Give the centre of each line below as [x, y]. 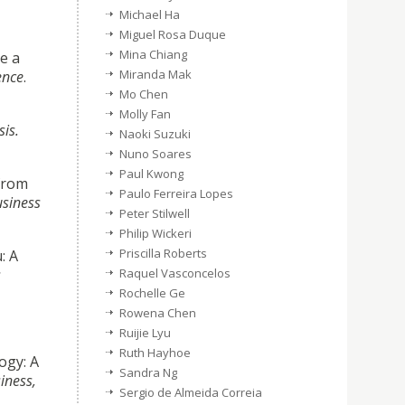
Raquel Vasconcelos [175, 273]
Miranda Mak [155, 74]
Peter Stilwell [155, 213]
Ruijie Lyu [145, 333]
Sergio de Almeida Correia [191, 392]
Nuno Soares [155, 154]
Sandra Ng [148, 372]
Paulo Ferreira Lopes [176, 193]
